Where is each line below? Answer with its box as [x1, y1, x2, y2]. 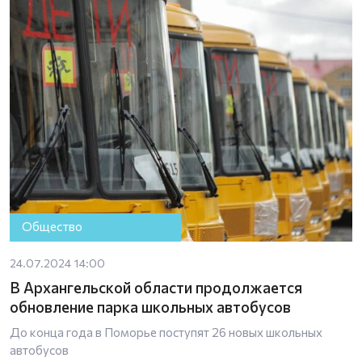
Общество [22, 219, 83, 234]
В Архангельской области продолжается [10, 277, 302, 297]
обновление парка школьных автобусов [10, 297, 291, 316]
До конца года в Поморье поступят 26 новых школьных [10, 324, 322, 339]
